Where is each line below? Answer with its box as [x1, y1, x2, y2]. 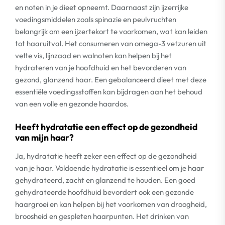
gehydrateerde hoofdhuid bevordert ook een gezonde [15, 187, 194, 197]
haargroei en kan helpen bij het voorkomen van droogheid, [15, 199, 207, 209]
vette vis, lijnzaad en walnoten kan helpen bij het [15, 51, 172, 60]
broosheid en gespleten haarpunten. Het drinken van [15, 211, 189, 221]
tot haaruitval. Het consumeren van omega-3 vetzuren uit [15, 39, 206, 48]
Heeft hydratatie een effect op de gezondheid [15, 121, 197, 133]
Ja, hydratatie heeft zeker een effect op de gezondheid [15, 151, 197, 161]
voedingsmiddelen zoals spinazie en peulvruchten [15, 15, 176, 24]
